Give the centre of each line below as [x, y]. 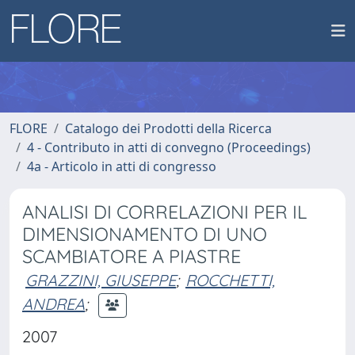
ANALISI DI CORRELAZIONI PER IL [164, 212]
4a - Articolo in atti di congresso [122, 166]
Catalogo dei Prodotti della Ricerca [168, 128]
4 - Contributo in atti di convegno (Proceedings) [169, 147]
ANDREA [53, 303]
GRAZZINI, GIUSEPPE [101, 280]
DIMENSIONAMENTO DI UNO [145, 234]
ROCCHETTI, [230, 280]
